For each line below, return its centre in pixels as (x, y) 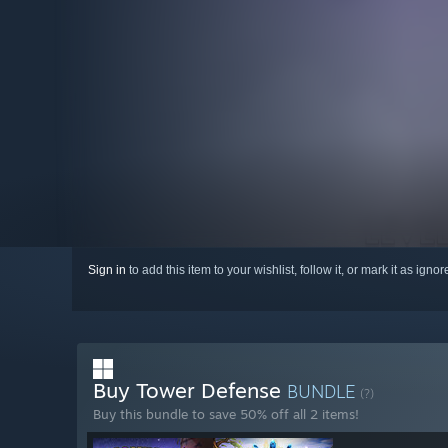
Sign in (107, 270)
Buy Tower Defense (190, 390)
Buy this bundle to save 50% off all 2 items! (226, 414)
